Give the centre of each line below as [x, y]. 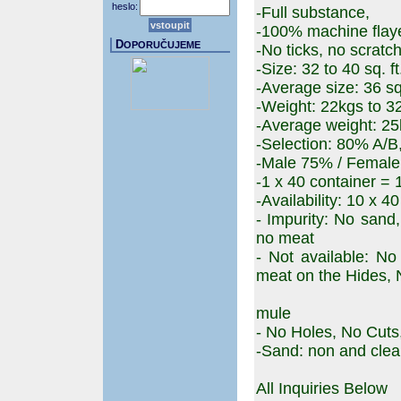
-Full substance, [313, 13]
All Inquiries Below [322, 388]
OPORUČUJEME [162, 45]
